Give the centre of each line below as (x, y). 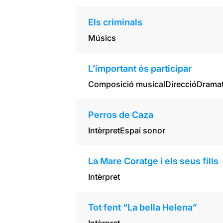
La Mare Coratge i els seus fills (153, 161)
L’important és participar (140, 69)
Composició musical (126, 84)
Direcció (181, 84)
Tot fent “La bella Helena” (142, 208)
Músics (102, 38)
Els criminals (115, 22)
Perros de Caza (120, 115)
